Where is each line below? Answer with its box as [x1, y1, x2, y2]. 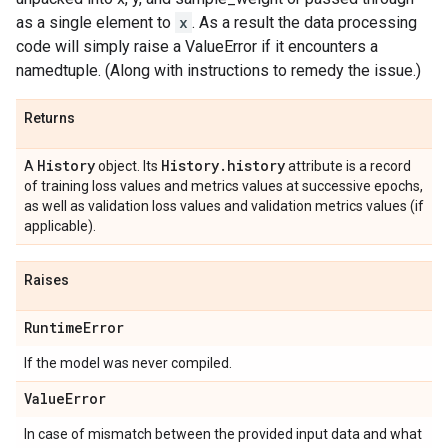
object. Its [95, 158, 161, 175]
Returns [24, 110, 75, 127]
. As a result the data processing [192, 13, 417, 33]
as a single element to [16, 13, 175, 33]
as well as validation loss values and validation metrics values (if [24, 198, 424, 215]
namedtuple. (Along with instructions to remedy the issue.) [16, 61, 421, 81]
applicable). [24, 218, 96, 235]
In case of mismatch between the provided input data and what [24, 426, 422, 443]
